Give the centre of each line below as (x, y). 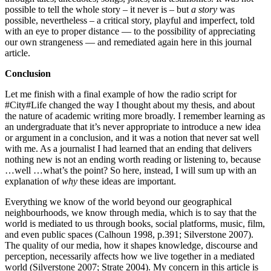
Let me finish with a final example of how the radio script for (121, 94)
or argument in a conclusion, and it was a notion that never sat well (132, 137)
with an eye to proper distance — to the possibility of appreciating (130, 31)
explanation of (33, 181)
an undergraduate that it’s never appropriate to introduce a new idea (133, 126)
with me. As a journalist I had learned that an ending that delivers (128, 148)
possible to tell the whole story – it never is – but (98, 9)
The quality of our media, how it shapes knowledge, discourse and (131, 245)
